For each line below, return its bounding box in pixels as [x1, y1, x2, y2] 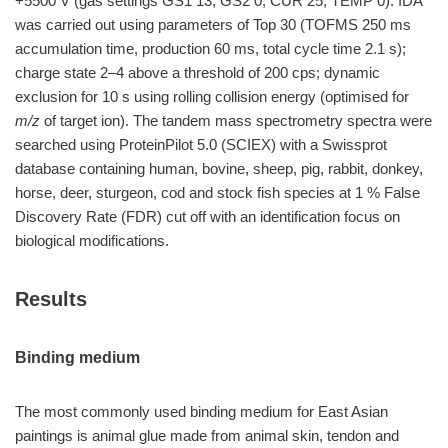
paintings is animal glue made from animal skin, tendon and [15, 427, 399, 444]
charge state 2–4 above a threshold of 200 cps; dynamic [15, 64, 380, 81]
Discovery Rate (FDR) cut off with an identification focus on [15, 208, 400, 225]
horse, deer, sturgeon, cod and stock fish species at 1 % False [15, 184, 420, 201]
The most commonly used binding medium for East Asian [15, 403, 388, 420]
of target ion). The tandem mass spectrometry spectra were [40, 112, 432, 129]
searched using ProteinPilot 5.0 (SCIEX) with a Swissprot [15, 136, 387, 153]
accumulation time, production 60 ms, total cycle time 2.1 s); [15, 40, 406, 57]
